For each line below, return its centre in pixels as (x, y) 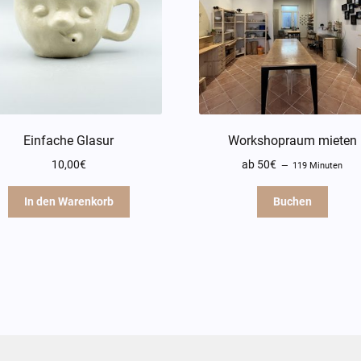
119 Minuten (318, 165)
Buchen (292, 202)
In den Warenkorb (68, 202)
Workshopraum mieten (292, 140)
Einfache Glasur (69, 140)
